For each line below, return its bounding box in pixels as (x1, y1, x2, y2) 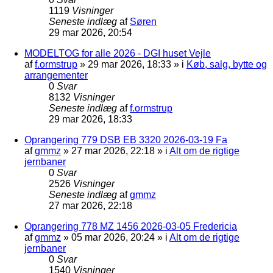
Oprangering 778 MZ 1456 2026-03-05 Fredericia (24, 221, 237, 232)
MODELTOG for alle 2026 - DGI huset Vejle (24, 48, 211, 58)
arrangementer (24, 69, 88, 80)
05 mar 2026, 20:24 (71, 232, 155, 243)
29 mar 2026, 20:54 (49, 27, 132, 38)
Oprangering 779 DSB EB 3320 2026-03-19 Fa (24, 134, 227, 145)
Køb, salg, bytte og (186, 58, 267, 69)
